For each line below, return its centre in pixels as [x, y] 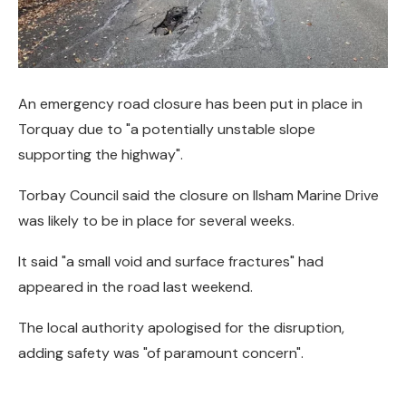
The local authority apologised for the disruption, [181, 328]
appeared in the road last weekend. [135, 287]
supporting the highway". [101, 155]
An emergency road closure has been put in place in [190, 104]
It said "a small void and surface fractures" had [171, 262]
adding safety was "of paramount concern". [161, 353]
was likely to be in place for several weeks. [156, 221]
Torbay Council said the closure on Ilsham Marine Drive [198, 196]
